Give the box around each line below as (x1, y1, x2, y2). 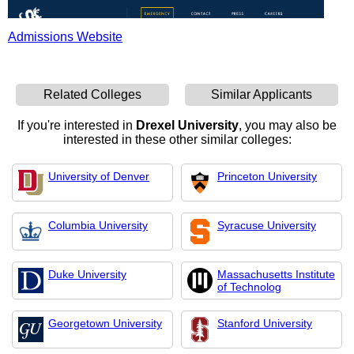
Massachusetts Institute (217, 268, 335, 281)
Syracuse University (217, 219, 316, 232)
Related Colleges (43, 88, 141, 101)
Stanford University (217, 317, 312, 330)
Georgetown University (48, 317, 162, 330)
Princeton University (217, 170, 317, 183)
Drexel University (136, 119, 239, 132)
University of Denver (48, 170, 149, 183)
